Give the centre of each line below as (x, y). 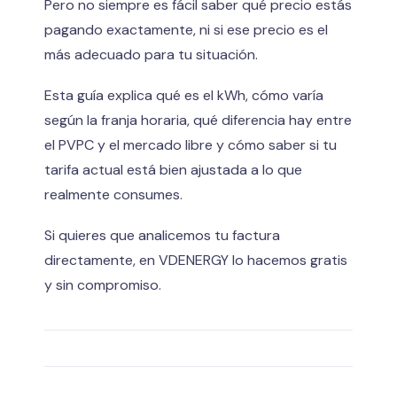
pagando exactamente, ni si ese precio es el (186, 29)
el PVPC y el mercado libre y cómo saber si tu (191, 144)
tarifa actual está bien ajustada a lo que (173, 169)
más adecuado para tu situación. (151, 54)
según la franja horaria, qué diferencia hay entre (198, 120)
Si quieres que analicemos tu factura (162, 235)
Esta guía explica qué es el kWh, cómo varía (184, 95)
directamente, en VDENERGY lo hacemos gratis (196, 260)
